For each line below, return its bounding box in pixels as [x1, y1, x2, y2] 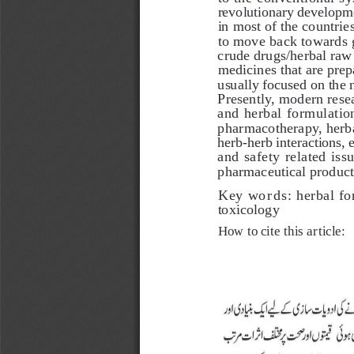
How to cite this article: [217, 223, 345, 239]
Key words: [217, 186, 296, 203]
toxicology [217, 201, 280, 218]
